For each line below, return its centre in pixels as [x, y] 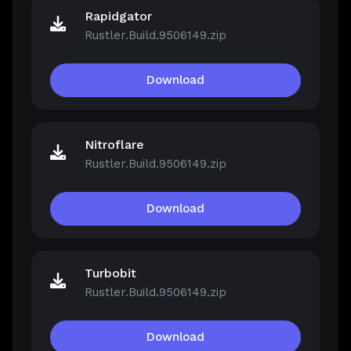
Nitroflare [114, 145]
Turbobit [110, 273]
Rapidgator [118, 16]
